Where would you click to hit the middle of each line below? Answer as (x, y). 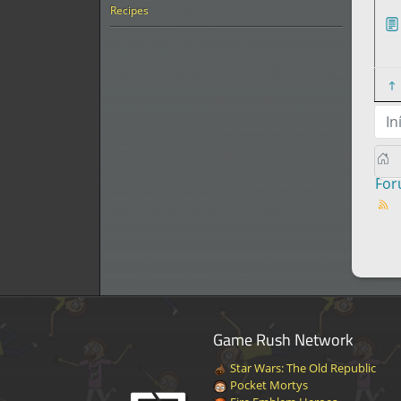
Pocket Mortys (267, 385)
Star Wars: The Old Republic (301, 368)
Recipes (129, 10)
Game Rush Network (283, 339)
